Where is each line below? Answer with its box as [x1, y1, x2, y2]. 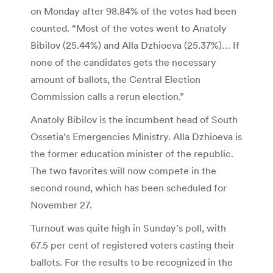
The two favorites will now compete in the [30, 165, 216, 177]
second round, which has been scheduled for [30, 182, 227, 194]
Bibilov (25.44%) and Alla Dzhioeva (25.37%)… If [30, 39, 239, 52]
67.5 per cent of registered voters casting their [30, 239, 235, 252]
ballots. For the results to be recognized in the [30, 256, 233, 269]
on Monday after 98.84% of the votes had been [30, 5, 236, 18]
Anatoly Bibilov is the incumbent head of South [30, 113, 238, 126]
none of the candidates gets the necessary [30, 56, 216, 69]
